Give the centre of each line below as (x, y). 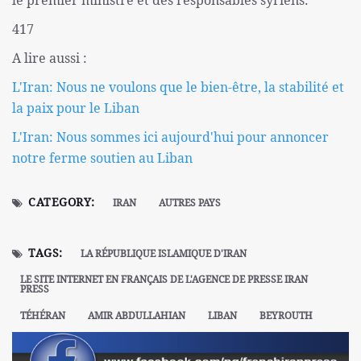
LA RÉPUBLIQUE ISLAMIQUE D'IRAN (163, 254)
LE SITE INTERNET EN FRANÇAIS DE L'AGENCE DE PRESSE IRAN (164, 280)
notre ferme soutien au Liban (102, 158)
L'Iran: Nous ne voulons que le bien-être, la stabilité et (178, 87)
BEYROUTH (286, 316)
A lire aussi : (50, 58)
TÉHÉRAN (43, 316)
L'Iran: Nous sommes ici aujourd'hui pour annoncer (170, 137)
